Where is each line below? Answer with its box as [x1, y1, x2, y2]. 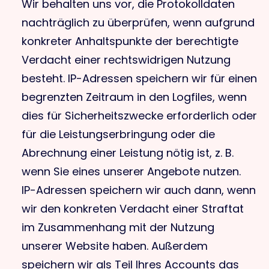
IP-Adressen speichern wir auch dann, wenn [22, 183, 256, 198]
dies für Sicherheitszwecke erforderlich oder [22, 108, 257, 123]
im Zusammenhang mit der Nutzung [22, 220, 214, 235]
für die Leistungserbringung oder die [22, 127, 215, 142]
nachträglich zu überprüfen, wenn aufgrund [22, 15, 255, 30]
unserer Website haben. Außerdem [22, 238, 208, 253]
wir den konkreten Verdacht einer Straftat [22, 201, 244, 216]
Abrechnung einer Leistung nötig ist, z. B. [22, 145, 234, 160]
